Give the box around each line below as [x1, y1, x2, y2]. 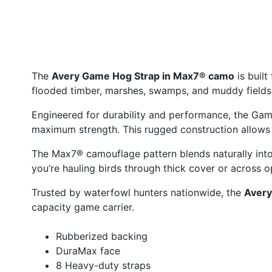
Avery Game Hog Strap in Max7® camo [52, 70, 234, 83]
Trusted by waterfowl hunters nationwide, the [32, 186, 244, 199]
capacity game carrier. [32, 201, 134, 214]
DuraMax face [56, 245, 120, 257]
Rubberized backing [56, 230, 148, 243]
